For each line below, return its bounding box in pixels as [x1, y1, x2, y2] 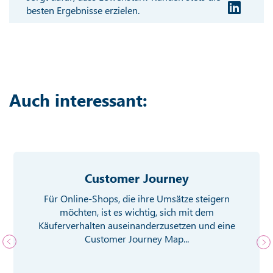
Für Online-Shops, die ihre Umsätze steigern [43, 191, 230, 205]
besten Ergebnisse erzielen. [26, 3, 140, 16]
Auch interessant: [9, 88, 147, 111]
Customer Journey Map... [84, 232, 189, 245]
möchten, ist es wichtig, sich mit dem [59, 205, 214, 218]
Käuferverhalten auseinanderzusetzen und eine [38, 218, 235, 232]
